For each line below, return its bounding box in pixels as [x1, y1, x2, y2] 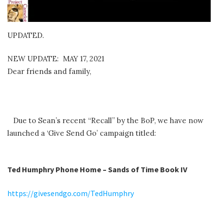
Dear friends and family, [7, 67, 91, 76]
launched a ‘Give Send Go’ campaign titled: [7, 128, 156, 138]
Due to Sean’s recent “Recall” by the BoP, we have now [7, 115, 203, 125]
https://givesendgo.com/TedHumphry [7, 188, 134, 198]
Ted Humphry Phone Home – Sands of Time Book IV [7, 164, 187, 175]
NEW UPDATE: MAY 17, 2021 [7, 54, 104, 64]
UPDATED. [7, 30, 44, 40]
